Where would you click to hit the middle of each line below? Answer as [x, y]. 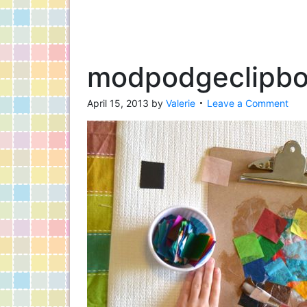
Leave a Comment [248, 103]
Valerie [181, 103]
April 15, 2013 [118, 103]
